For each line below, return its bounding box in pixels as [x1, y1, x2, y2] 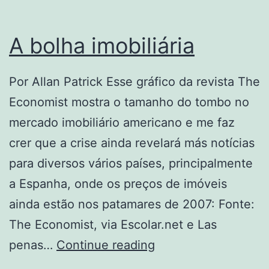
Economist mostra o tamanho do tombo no [9, 95, 249, 110]
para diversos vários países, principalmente [9, 156, 253, 171]
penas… [9, 238, 56, 253]
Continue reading [56, 238, 155, 253]
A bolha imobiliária [9, 32, 195, 59]
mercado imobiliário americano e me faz [9, 115, 235, 130]
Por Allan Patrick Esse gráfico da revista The [9, 74, 260, 89]
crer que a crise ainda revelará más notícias [9, 136, 255, 151]
